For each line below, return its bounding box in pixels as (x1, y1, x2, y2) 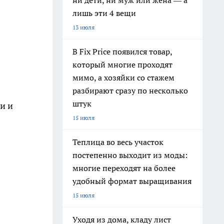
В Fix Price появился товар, (72, 46, 172, 56)
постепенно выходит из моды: (72, 150, 187, 160)
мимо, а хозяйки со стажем (72, 72, 174, 82)
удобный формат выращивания (72, 176, 191, 186)
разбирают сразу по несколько (72, 85, 188, 95)
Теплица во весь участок (72, 137, 163, 147)
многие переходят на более (72, 163, 175, 173)
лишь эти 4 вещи (72, 8, 136, 18)
